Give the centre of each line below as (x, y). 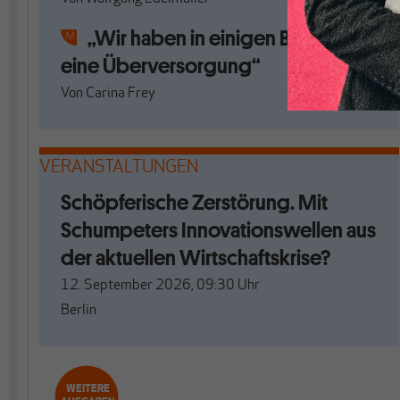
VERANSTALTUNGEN (119, 168)
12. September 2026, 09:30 (148, 286)
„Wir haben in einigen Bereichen (228, 38)
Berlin (79, 311)
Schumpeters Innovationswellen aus (218, 230)
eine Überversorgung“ (161, 66)
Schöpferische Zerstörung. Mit (194, 202)
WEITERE (87, 389)
